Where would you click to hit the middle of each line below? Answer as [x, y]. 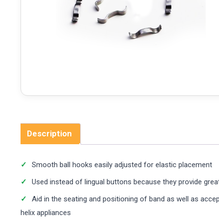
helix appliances [46, 213]
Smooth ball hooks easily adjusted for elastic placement [122, 165]
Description [49, 133]
